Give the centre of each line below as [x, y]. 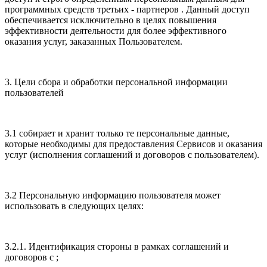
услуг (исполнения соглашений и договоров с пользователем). [133, 155]
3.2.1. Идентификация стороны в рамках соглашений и [117, 247]
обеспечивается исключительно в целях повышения [111, 20]
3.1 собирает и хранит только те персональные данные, [117, 133]
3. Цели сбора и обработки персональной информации [116, 82]
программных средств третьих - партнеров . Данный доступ [127, 10]
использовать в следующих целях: [75, 206]
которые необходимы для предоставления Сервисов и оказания [133, 144]
